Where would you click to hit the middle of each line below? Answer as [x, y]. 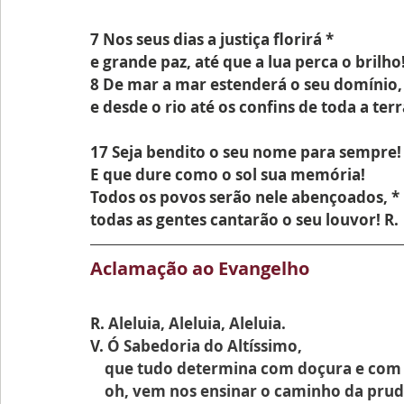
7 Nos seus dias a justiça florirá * [212, 39]
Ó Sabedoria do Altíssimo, [205, 346]
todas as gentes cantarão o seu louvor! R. [244, 220]
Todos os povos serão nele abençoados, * [245, 197]
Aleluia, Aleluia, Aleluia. [197, 323]
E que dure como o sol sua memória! [228, 174]
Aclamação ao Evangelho [200, 268]
